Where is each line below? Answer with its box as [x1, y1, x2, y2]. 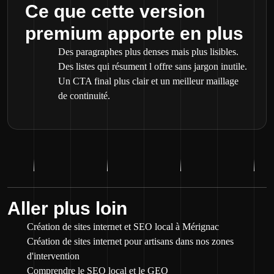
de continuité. [58, 91, 110, 101]
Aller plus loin [7, 198, 127, 218]
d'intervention [27, 251, 80, 261]
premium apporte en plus [25, 23, 243, 43]
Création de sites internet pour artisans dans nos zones [27, 236, 234, 246]
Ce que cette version [25, 1, 205, 21]
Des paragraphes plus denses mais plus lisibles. [58, 46, 239, 57]
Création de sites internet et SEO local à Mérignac [27, 221, 219, 232]
